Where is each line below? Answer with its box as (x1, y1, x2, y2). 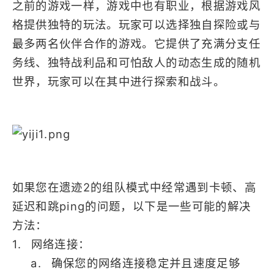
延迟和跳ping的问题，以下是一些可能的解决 (12, 199, 251, 213)
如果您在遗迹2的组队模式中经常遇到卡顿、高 (12, 180, 256, 194)
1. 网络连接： (12, 237, 91, 251)
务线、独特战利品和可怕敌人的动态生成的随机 (12, 55, 261, 69)
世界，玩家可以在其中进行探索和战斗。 (12, 74, 225, 88)
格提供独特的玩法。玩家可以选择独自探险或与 (12, 17, 261, 31)
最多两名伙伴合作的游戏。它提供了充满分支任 (12, 36, 261, 50)
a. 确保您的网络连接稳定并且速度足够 (12, 256, 241, 270)
